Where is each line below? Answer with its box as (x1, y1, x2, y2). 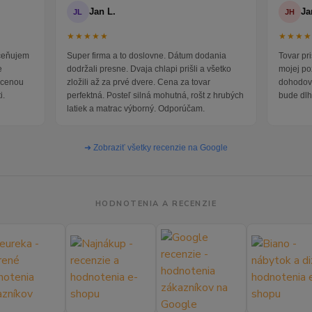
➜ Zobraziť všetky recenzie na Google (84, 143, 228, 153)
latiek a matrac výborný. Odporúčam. (66, 104, 205, 114)
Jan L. (88, 6, 116, 17)
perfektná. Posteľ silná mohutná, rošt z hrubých (66, 91, 244, 101)
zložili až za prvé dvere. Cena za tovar (66, 77, 210, 88)
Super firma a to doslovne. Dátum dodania (66, 51, 226, 61)
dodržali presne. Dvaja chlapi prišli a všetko (66, 64, 231, 75)
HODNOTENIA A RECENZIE (95, 198, 217, 210)
